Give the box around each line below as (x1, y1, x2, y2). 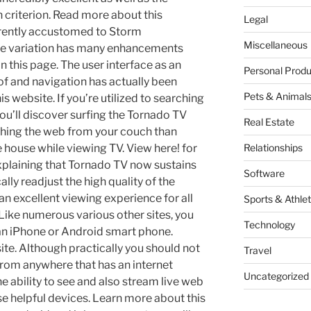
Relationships (243, 142, 303, 154)
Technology (243, 219, 295, 231)
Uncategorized (243, 270, 309, 283)
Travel (243, 244, 271, 257)
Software (243, 167, 285, 180)
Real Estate (243, 116, 294, 128)
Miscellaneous (243, 39, 308, 51)
